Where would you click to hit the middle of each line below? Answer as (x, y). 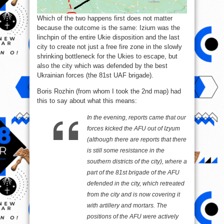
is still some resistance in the (126, 150)
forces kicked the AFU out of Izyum (133, 128)
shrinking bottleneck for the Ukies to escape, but (107, 56)
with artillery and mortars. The (127, 205)
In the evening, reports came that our (136, 117)
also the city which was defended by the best (102, 65)
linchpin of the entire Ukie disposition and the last (108, 37)
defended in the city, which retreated (136, 183)
